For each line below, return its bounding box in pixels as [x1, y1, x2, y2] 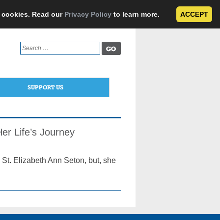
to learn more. [111, 10, 162, 18]
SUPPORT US [27, 83, 63, 91]
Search [19, 42, 39, 49]
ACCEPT [180, 10, 208, 18]
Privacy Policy [64, 10, 111, 18]
